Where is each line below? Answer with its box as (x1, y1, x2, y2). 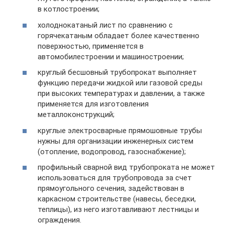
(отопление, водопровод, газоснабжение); (38, 147, 186, 156)
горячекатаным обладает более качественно (38, 31, 199, 40)
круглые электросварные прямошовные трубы (38, 126, 202, 135)
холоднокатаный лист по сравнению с (38, 20, 173, 30)
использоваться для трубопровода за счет (38, 173, 192, 182)
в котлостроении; (38, 5, 99, 14)
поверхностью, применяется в (38, 41, 144, 51)
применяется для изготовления (38, 99, 149, 108)
